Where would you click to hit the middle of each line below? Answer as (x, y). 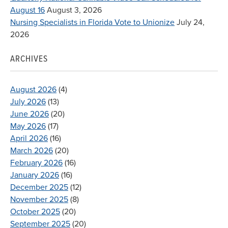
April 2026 (29, 138)
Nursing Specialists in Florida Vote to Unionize (92, 22)
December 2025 (39, 187)
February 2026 (36, 163)
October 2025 (35, 211)
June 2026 (30, 114)
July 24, (191, 22)
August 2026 (33, 89)
